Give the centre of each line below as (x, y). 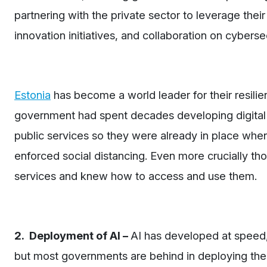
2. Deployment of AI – (72, 235)
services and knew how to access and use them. (136, 176)
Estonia (32, 94)
